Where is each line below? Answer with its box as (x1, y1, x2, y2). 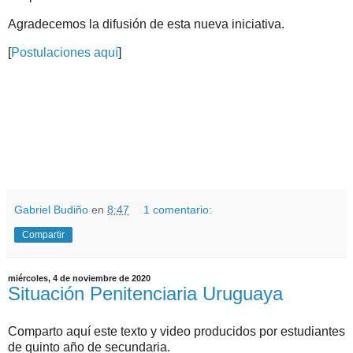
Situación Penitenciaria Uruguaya (8, 283, 283, 305)
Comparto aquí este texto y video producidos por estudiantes (8, 325, 345, 339)
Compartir (22, 229, 65, 241)
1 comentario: (143, 203, 213, 217)
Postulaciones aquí (11, 46, 118, 60)
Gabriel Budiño (14, 203, 88, 217)
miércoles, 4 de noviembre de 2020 (8, 273, 150, 284)
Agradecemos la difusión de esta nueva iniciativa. (8, 17, 284, 32)
